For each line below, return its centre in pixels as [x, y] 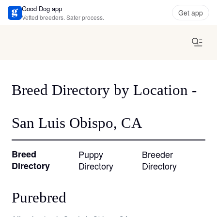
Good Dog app [42, 8]
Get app [191, 13]
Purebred [39, 197]
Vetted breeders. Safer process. [63, 17]
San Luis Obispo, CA [77, 123]
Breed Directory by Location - [104, 90]
